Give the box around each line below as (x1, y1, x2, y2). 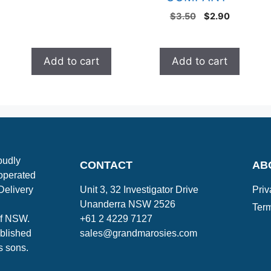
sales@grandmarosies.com (80, 228, 197, 239)
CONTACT (80, 159, 132, 172)
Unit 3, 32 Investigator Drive (80, 184, 198, 195)
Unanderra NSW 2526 (80, 199, 175, 210)
